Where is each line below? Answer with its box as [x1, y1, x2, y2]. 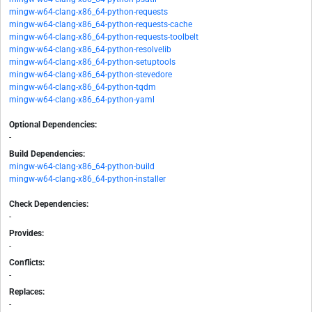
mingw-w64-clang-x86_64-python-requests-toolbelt [9, 32, 198, 42]
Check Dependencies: [9, 199, 88, 210]
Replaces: [9, 287, 45, 297]
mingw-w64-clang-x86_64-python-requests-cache [9, 19, 192, 30]
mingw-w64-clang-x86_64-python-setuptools [9, 57, 175, 68]
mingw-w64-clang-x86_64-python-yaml [9, 95, 155, 105]
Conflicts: [9, 258, 45, 268]
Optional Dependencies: [9, 120, 97, 130]
